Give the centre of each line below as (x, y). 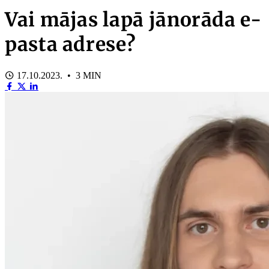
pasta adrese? (70, 45)
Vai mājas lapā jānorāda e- (133, 20)
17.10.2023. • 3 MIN (58, 75)
